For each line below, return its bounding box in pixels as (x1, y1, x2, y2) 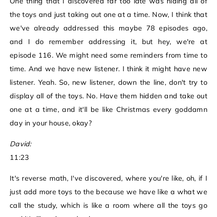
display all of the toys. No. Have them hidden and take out (10, 92, 207, 101)
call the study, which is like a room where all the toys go (10, 201, 207, 210)
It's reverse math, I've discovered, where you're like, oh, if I (10, 174, 207, 183)
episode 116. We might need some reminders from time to (10, 51, 207, 60)
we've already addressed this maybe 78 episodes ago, (10, 24, 207, 33)
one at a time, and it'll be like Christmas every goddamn (10, 105, 207, 114)
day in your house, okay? (10, 119, 92, 128)
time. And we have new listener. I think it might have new (10, 64, 207, 74)
